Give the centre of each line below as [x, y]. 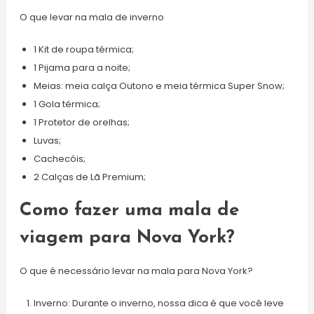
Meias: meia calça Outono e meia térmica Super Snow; [159, 86]
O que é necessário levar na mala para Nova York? [136, 271]
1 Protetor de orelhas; [81, 122]
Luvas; [47, 141]
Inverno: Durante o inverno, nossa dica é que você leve [158, 303]
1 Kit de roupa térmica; [83, 49]
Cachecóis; [59, 159]
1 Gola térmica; [67, 104]
